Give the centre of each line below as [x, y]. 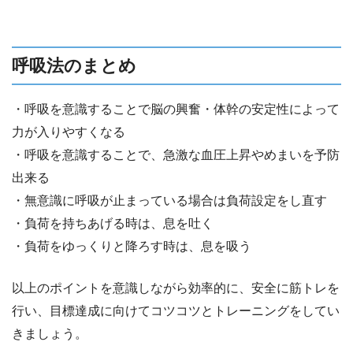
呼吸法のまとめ [74, 65]
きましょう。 [50, 333]
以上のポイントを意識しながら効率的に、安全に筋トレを [176, 288]
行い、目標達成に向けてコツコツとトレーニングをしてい [176, 310]
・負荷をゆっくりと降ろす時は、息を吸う [132, 246]
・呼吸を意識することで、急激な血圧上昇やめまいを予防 [176, 154]
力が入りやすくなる [69, 132]
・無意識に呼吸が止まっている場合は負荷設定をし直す [169, 200]
